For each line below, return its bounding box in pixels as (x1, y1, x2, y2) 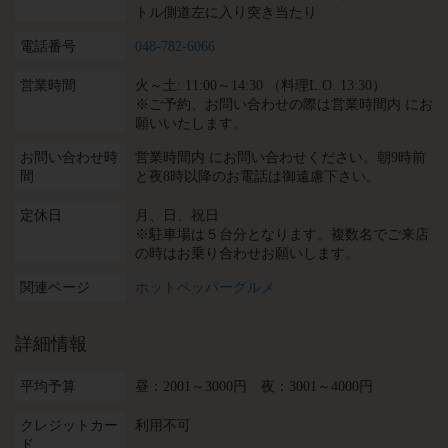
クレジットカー (20, 418, 118, 433)
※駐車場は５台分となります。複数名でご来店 (135, 227, 429, 242)
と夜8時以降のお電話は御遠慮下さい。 (135, 169, 380, 184)
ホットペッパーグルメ (135, 280, 275, 295)
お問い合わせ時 (20, 150, 118, 165)
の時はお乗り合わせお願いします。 (135, 246, 359, 261)
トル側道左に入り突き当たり (135, 5, 317, 20)
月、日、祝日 (135, 208, 219, 223)
